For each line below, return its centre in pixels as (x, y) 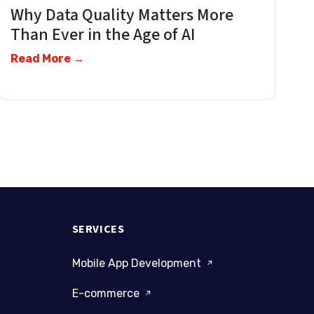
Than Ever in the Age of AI (110, 34)
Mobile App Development (138, 263)
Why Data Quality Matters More (122, 15)
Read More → (48, 58)
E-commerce (107, 293)
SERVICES (98, 229)
